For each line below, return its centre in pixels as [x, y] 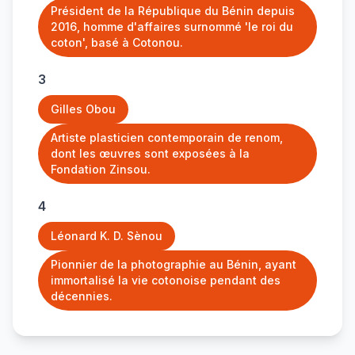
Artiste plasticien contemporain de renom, [167, 137]
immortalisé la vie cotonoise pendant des [166, 280]
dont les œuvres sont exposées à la [150, 153]
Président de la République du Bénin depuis [173, 11]
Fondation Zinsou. [101, 169]
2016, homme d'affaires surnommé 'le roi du [172, 27]
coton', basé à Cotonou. [117, 42]
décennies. [82, 296]
